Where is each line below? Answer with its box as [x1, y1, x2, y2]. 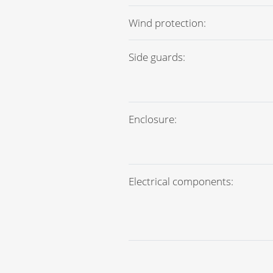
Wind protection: [129, 16, 206, 30]
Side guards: [129, 50, 185, 64]
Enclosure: [129, 112, 177, 126]
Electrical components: [129, 174, 233, 188]
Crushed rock [156, 255, 218, 269]
